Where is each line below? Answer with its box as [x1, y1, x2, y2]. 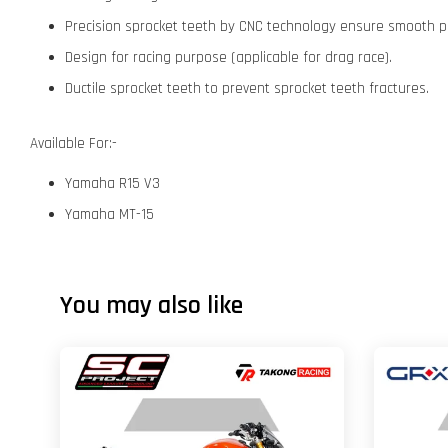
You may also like [60, 289, 243, 322]
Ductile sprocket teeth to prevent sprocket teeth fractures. [65, 79, 429, 98]
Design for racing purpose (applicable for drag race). [65, 48, 392, 67]
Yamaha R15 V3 [65, 174, 160, 193]
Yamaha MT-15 [65, 205, 154, 224]
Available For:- [30, 134, 117, 153]
